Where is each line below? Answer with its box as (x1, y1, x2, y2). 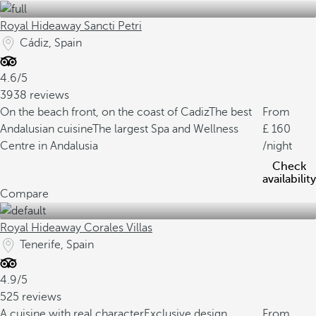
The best (209, 106, 252, 119)
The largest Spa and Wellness (92, 123, 238, 135)
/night (262, 140, 292, 152)
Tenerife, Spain (20, 238, 94, 251)
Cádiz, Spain (20, 37, 82, 49)
